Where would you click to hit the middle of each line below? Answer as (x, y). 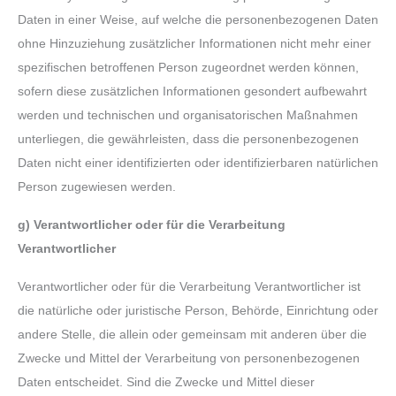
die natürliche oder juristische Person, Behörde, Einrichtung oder (198, 311)
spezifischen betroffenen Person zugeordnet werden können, (188, 67)
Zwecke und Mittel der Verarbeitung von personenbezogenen (189, 359)
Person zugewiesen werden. (97, 187)
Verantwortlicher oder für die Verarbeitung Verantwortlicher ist (189, 287)
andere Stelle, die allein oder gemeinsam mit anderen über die (192, 335)
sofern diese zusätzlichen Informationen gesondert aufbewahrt (192, 91)
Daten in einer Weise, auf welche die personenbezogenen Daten (198, 19)
